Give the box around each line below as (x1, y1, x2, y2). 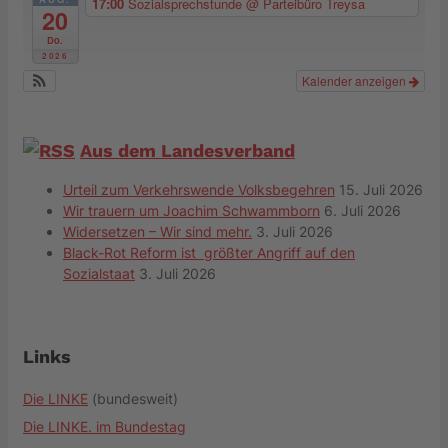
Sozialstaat (63, 265, 135, 283)
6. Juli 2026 (324, 202, 401, 220)
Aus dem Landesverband (80, 140, 295, 162)
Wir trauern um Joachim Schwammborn (63, 202, 320, 220)
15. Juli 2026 (339, 181, 423, 199)
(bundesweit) (88, 389, 178, 407)
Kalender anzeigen (302, 72, 409, 90)
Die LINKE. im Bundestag (23, 417, 186, 435)
